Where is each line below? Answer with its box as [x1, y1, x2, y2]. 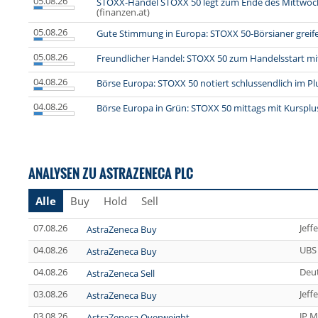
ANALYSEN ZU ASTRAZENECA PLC [28, 163, 193, 183]
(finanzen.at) [97, 6, 150, 19]
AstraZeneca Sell [87, 267, 155, 280]
